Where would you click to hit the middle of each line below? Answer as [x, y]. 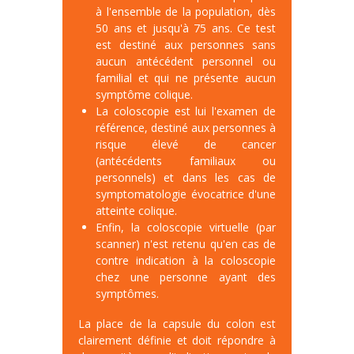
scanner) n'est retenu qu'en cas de [186, 245]
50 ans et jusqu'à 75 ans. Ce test [186, 29]
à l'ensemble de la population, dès [186, 13]
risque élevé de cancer [186, 145]
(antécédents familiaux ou [186, 162]
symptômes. [127, 295]
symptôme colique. [144, 96]
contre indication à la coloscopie [186, 262]
